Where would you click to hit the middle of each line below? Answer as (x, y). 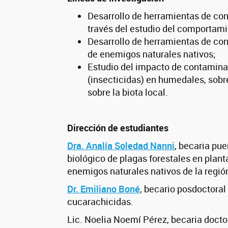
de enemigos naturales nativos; (152, 54)
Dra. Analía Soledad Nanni (121, 146)
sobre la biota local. (128, 92)
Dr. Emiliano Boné (104, 189)
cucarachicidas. (100, 202)
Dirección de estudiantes (118, 128)
